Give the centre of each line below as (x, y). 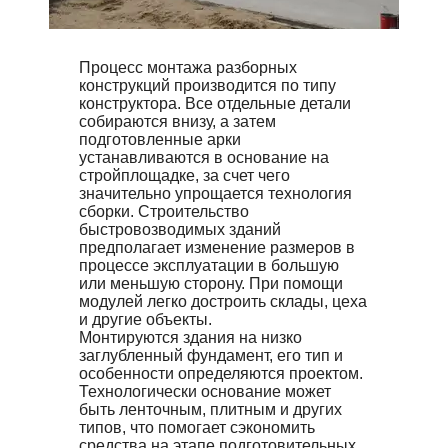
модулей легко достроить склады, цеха (223, 302)
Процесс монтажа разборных (188, 68)
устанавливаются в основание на (204, 158)
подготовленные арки (160, 140)
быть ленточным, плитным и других (210, 410)
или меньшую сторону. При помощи (211, 284)
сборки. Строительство (164, 212)
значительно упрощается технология (215, 194)
